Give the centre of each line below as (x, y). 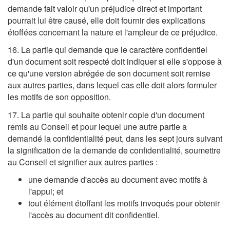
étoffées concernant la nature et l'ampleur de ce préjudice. (113, 32)
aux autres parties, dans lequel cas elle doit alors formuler (112, 85)
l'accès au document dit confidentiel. (94, 215)
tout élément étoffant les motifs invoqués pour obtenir (124, 203)
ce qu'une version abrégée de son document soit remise (109, 73)
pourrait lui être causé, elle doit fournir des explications (107, 20)
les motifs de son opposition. (59, 97)
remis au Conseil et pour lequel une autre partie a (97, 126)
